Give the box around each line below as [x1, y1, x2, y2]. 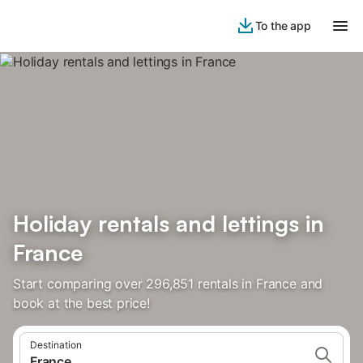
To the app [254, 19, 311, 32]
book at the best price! [13, 295, 150, 311]
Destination [30, 339, 82, 351]
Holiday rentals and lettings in [13, 209, 324, 237]
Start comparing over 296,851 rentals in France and [13, 275, 323, 292]
